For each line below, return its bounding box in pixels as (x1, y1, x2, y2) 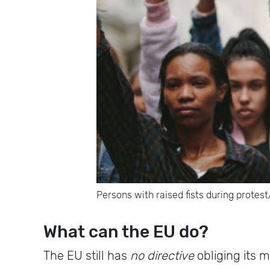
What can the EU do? (43, 222, 212, 242)
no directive (130, 248, 197, 263)
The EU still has (43, 248, 130, 263)
